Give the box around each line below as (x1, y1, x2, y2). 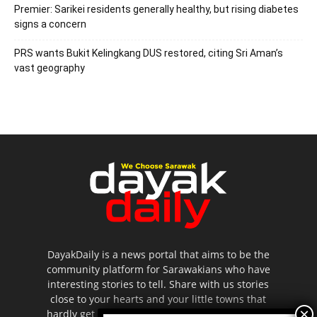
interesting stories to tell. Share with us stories (47, 277, 270, 291)
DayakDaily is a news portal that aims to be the (47, 247, 270, 261)
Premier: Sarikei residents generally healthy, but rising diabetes (14, 4, 299, 16)
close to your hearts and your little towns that (50, 292, 267, 306)
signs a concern (14, 18, 86, 30)
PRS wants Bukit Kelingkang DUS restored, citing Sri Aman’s (14, 47, 283, 59)
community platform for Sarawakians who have (46, 262, 270, 276)
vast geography (14, 62, 85, 74)
